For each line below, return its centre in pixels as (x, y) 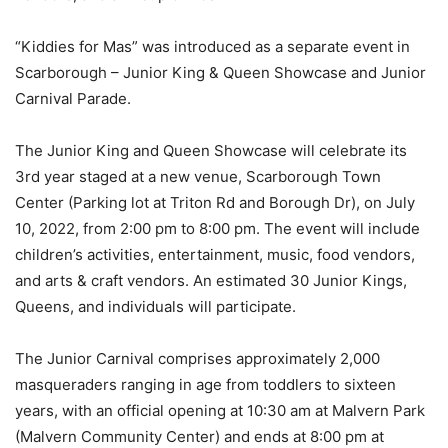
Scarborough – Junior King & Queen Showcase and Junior (220, 73)
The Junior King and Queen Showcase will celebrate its (211, 151)
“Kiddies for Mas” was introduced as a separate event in (212, 47)
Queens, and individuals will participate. (155, 307)
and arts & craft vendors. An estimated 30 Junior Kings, (211, 281)
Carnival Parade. (73, 99)
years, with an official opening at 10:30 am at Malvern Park (220, 411)
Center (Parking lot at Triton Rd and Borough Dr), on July (215, 203)
